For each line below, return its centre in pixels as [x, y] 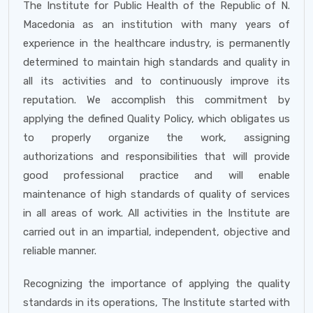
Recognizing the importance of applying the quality [156, 284]
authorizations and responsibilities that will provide [156, 156]
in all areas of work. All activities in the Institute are [156, 213]
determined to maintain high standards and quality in [156, 62]
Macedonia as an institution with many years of [156, 24]
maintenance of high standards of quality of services [156, 194]
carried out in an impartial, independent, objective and [156, 232]
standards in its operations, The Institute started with [156, 303]
